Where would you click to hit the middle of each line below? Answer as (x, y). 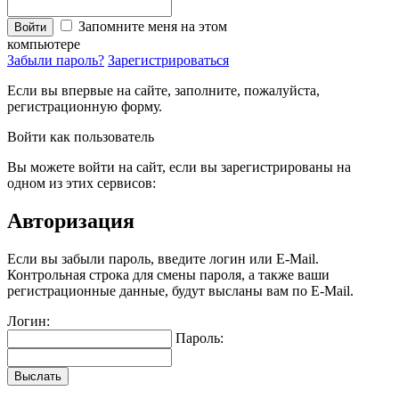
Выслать (38, 376)
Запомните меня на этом (153, 26)
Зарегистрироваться (168, 60)
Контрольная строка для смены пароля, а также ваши (168, 274)
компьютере (44, 44)
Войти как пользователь (81, 136)
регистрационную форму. (85, 106)
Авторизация (71, 220)
